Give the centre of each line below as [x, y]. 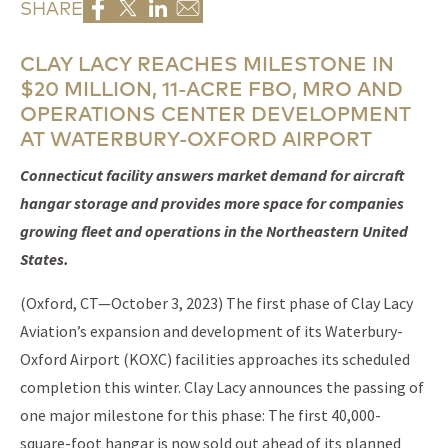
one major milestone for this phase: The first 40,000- [200, 415]
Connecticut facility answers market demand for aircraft [212, 175]
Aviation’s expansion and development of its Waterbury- [211, 331]
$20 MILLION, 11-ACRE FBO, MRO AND [211, 89]
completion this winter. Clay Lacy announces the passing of [222, 387]
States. [44, 259]
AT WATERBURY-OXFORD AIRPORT [196, 139]
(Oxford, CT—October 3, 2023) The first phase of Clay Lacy [216, 303]
